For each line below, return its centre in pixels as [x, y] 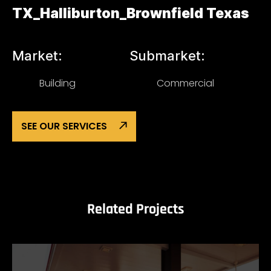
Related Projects [135, 209]
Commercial [185, 83]
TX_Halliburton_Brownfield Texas [131, 13]
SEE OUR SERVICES [64, 126]
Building [57, 83]
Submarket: [167, 56]
